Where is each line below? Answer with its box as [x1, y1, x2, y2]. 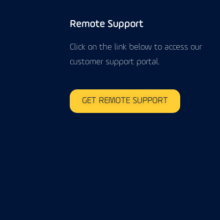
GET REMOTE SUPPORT [82, 96, 168, 106]
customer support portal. [70, 57, 160, 67]
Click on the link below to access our [70, 42, 202, 52]
